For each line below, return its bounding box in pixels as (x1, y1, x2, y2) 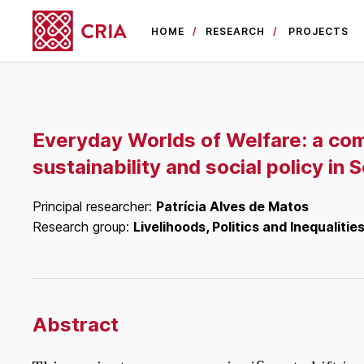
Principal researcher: (32, 198, 156, 215)
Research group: (32, 219, 133, 236)
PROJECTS (288, 24, 349, 37)
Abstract (32, 313, 119, 337)
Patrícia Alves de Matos (156, 198, 309, 215)
